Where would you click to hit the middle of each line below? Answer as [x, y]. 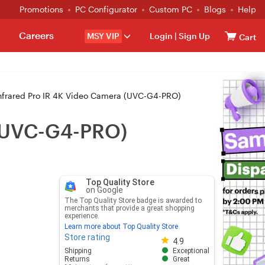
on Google [104, 190]
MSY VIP [103, 36]
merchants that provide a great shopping [129, 208]
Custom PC [171, 9]
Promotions [41, 9]
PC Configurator [106, 9]
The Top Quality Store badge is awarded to [133, 201]
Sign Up [193, 36]
